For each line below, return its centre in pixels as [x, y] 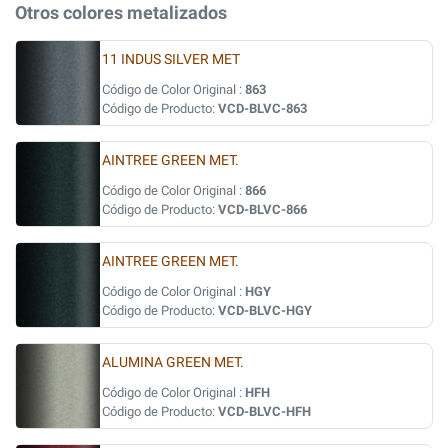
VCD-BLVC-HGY [265, 310]
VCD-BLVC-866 [262, 209]
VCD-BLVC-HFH [264, 411]
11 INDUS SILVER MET [171, 59]
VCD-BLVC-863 [262, 108]
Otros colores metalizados [121, 12]
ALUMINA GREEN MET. [173, 362]
